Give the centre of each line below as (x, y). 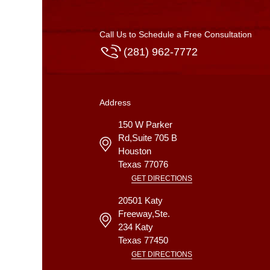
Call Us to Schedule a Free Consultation (176, 35)
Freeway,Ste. (144, 214)
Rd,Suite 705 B (147, 138)
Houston (134, 151)
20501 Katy (140, 201)
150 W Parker (145, 125)
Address (115, 103)
